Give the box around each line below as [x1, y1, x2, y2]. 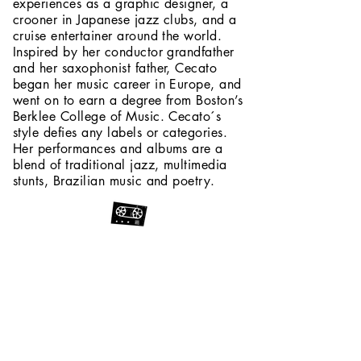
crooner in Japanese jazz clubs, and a [13, 11, 237, 28]
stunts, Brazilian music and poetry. [13, 172, 215, 189]
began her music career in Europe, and [13, 76, 242, 93]
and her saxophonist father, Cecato [13, 60, 218, 77]
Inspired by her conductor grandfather [13, 44, 234, 60]
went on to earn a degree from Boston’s [13, 92, 243, 109]
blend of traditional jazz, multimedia [13, 156, 227, 173]
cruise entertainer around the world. [13, 27, 222, 44]
